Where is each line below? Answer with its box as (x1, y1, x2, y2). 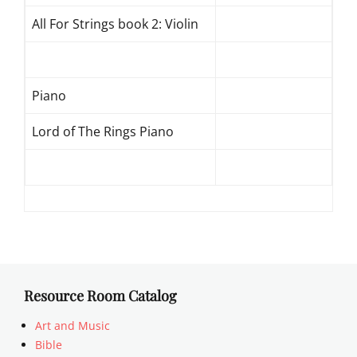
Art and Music (35, 318, 110, 333)
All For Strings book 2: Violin (32, 15, 198, 33)
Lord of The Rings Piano (32, 123, 174, 140)
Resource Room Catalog (24, 286, 177, 305)
